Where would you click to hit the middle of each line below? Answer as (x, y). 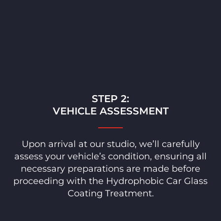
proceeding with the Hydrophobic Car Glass (110, 181)
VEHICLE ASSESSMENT (110, 111)
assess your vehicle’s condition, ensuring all (110, 156)
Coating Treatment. (110, 193)
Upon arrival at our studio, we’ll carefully (110, 144)
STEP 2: (110, 98)
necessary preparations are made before (110, 168)
